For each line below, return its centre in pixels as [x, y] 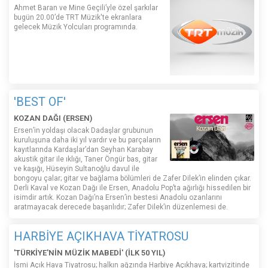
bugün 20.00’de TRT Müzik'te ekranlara [78, 18]
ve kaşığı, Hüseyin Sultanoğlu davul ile [77, 168]
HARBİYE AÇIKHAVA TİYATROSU [101, 236]
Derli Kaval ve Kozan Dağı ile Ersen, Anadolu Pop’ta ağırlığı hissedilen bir [132, 188]
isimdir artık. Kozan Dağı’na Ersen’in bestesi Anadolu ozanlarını [118, 197]
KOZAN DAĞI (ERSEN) [53, 118]
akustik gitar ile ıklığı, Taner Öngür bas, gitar [86, 159]
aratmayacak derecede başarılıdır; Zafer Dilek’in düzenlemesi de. [121, 207]
